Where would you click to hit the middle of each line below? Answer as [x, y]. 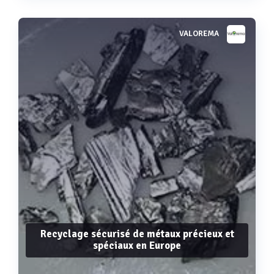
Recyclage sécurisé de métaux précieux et [137, 234]
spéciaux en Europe [137, 245]
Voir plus [137, 39]
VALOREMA [199, 34]
